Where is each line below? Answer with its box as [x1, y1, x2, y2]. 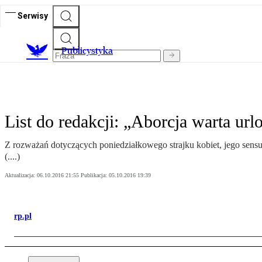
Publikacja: [81, 172, 109, 179]
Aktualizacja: [5, 172, 37, 179]
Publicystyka [61, 45, 113, 57]
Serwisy [18, 11, 48, 20]
